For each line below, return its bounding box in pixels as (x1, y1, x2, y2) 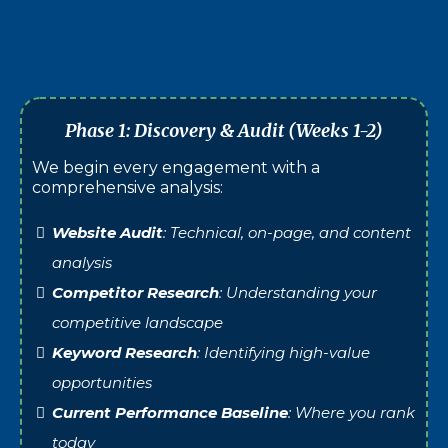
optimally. (321, 52, 388, 72)
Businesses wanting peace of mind (65, 4, 319, 24)
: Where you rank (288, 402, 415, 422)
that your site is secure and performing (109, 28, 388, 48)
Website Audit (52, 222, 163, 242)
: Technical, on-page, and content (163, 222, 411, 242)
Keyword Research (52, 342, 197, 362)
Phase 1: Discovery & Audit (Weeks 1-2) (65, 118, 383, 142)
